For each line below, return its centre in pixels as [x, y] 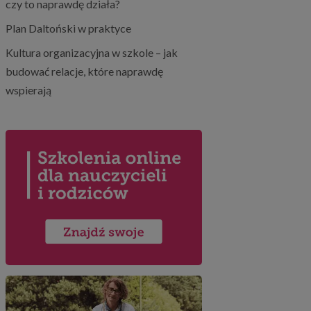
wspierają [28, 90]
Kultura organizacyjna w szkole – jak [91, 52]
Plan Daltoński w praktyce [68, 28]
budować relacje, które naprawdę [84, 71]
